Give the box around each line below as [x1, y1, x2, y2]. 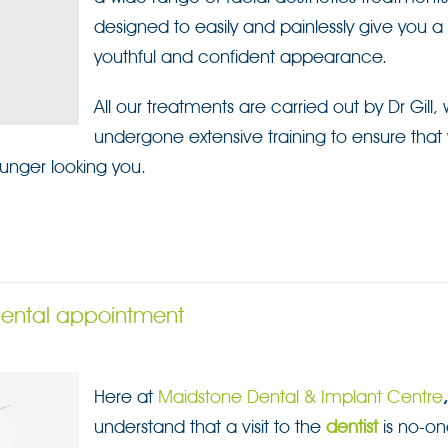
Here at [94, 386, 158, 407]
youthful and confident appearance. [94, 46, 387, 67]
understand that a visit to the [94, 416, 326, 437]
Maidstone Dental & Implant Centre [158, 386, 443, 407]
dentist [326, 416, 378, 437]
